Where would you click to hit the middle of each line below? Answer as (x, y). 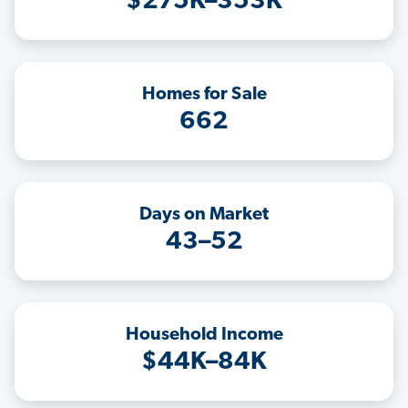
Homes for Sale (204, 95)
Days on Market (204, 215)
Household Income (204, 336)
